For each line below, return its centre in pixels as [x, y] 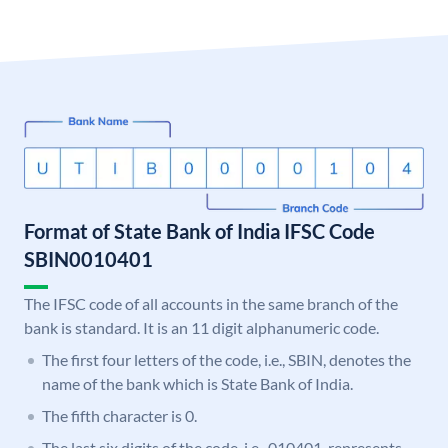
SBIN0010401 [88, 259]
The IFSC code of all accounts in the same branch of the [211, 304]
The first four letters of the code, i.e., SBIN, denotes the [226, 360]
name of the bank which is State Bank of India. [197, 384]
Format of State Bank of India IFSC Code [199, 231]
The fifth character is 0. [119, 416]
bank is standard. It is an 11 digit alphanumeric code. [201, 328]
